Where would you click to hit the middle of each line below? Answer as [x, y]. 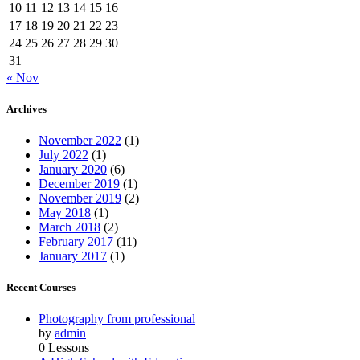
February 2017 [76, 242]
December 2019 [79, 184]
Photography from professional [117, 319]
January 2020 [73, 170]
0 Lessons [64, 348]
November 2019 [80, 198]
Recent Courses [41, 288]
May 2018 [65, 213]
